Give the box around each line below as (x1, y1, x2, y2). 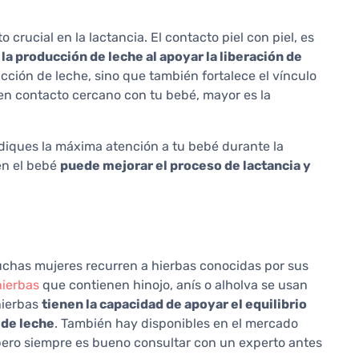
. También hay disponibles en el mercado (54, 316, 298, 332)
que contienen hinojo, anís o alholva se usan (39, 277, 308, 293)
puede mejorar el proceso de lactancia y (60, 158, 311, 174)
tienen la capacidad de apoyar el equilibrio (42, 296, 307, 313)
